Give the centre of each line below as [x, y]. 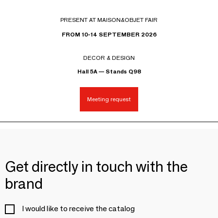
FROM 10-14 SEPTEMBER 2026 [109, 34]
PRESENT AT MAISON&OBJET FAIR [109, 19]
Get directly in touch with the [96, 166]
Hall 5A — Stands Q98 [109, 71]
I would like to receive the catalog [78, 208]
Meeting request [109, 99]
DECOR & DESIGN [109, 57]
